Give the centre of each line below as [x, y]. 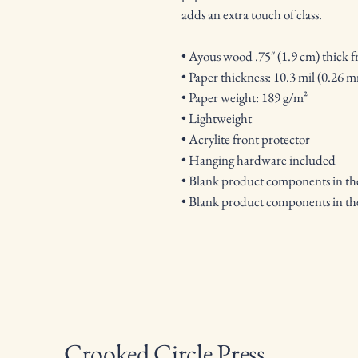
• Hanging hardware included [259, 159]
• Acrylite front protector [246, 139]
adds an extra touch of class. [252, 14]
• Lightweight [217, 118]
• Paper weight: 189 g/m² [245, 97]
